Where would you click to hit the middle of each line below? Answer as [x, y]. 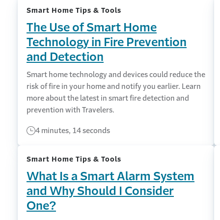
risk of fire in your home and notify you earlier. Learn [114, 86]
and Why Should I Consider [100, 191]
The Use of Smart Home [92, 27]
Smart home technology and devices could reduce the [116, 74]
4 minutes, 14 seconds [73, 130]
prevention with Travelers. [70, 110]
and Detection [65, 57]
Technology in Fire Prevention [107, 42]
